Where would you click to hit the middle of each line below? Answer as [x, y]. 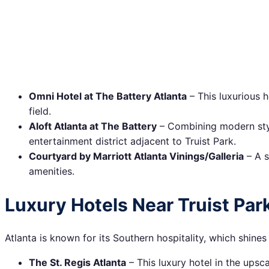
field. [40, 111]
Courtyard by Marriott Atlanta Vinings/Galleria [136, 156]
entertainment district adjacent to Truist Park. [132, 141]
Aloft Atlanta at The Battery [93, 126]
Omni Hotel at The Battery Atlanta [108, 96]
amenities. [52, 171]
